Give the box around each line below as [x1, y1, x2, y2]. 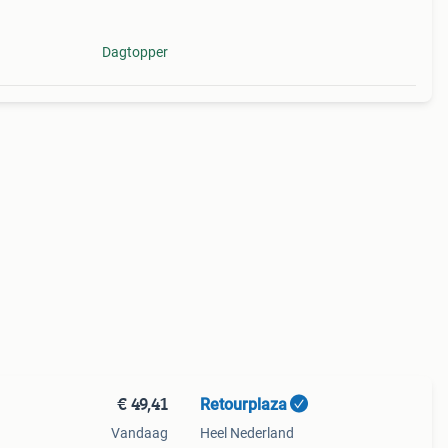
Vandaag [110, 425, 168, 441]
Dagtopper [101, 44, 168, 60]
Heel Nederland [199, 425, 294, 441]
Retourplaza [199, 395, 287, 414]
